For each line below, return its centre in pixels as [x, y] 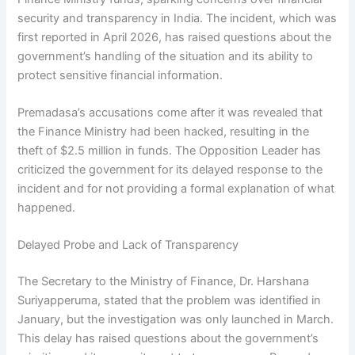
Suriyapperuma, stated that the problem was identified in [170, 301]
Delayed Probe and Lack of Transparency [128, 245]
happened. [47, 207]
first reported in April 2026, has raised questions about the [175, 37]
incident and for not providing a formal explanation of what [176, 188]
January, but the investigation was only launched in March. [176, 320]
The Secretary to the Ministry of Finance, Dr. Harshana [164, 282]
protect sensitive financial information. [120, 75]
